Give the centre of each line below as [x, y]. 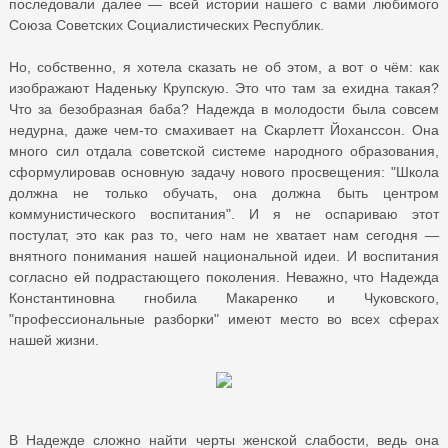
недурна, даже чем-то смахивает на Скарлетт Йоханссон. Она [224, 129]
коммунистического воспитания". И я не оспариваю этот [224, 213]
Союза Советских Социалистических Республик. [166, 24]
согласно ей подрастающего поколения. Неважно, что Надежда [224, 276]
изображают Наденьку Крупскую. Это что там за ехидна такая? [224, 87]
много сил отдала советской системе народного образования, [224, 150]
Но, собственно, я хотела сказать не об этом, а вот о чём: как [224, 66]
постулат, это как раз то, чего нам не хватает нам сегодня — [224, 234]
